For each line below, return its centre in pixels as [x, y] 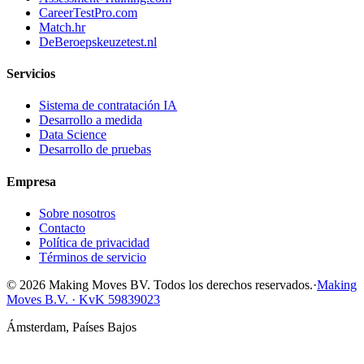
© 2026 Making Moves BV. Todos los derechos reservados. [160, 284]
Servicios [31, 74]
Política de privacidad [94, 242]
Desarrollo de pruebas [95, 149]
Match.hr [62, 27]
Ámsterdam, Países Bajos [71, 327]
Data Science [73, 135]
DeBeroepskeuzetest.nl [98, 41]
